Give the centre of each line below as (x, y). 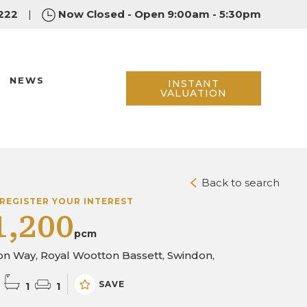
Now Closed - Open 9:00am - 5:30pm (159, 14)
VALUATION (193, 93)
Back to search (239, 183)
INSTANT (193, 83)
